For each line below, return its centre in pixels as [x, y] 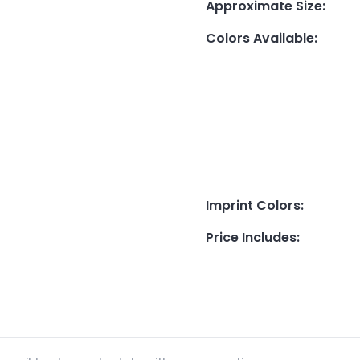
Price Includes [251, 237]
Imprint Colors [253, 205]
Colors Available [260, 38]
